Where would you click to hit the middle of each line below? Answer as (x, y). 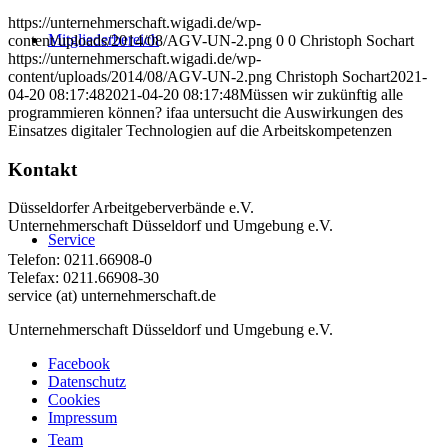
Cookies (74, 400)
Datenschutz (87, 382)
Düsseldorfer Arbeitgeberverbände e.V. (131, 208)
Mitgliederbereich (103, 39)
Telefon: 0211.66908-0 (80, 260)
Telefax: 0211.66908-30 (83, 278)
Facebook (79, 364)
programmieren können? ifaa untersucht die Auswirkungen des (205, 112)
